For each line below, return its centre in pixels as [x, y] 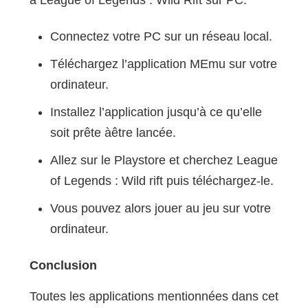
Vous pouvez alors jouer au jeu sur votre [160, 209]
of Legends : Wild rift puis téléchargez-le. [162, 181]
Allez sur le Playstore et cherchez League [164, 161]
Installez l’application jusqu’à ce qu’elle [156, 112]
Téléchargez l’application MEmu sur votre [163, 64]
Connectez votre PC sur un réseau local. [161, 37]
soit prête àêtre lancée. [113, 133]
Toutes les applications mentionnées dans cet [154, 297]
